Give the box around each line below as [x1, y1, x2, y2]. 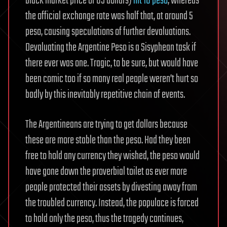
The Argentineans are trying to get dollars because [25, 116, 187, 133]
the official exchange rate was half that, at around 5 [25, 8, 193, 25]
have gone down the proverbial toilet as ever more [25, 163, 187, 180]
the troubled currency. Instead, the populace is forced [25, 195, 199, 212]
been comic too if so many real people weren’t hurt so [25, 70, 198, 88]
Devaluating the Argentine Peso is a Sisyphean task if [25, 39, 196, 56]
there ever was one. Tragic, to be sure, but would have [25, 55, 198, 72]
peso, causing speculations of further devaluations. [25, 23, 191, 41]
